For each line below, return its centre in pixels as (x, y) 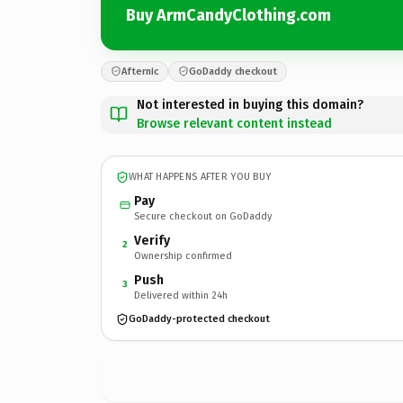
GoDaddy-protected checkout (199, 319)
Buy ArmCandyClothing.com (228, 15)
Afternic (140, 71)
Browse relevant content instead (234, 123)
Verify (152, 240)
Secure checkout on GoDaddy (203, 216)
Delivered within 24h (181, 295)
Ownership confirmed (183, 255)
